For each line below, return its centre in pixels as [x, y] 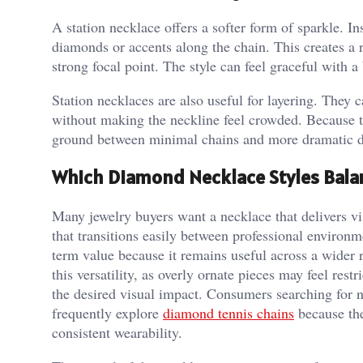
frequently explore [107, 312]
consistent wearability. [117, 332]
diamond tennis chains [228, 312]
